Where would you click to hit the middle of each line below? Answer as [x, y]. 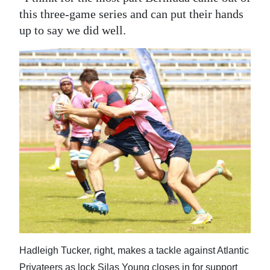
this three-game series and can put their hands [131, 14]
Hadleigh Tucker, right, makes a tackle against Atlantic [134, 250]
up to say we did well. [73, 30]
